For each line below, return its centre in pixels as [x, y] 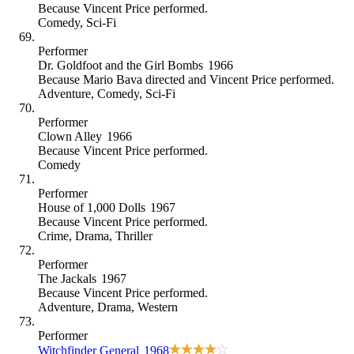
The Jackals [67, 278]
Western [158, 307]
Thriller [134, 235]
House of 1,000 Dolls [92, 207]
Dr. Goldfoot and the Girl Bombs [121, 65]
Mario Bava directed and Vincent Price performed [207, 79]
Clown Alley [70, 136]
